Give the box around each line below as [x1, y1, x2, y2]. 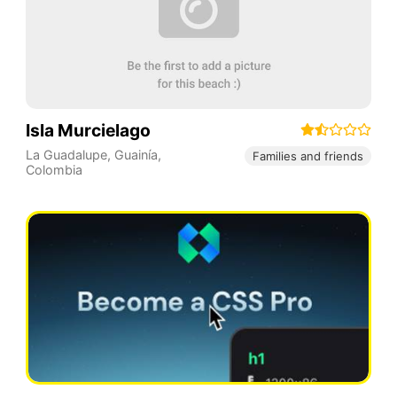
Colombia [25, 161, 82, 177]
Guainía [113, 146, 158, 162]
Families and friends [253, 149, 364, 164]
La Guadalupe [25, 146, 107, 162]
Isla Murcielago [25, 119, 151, 141]
